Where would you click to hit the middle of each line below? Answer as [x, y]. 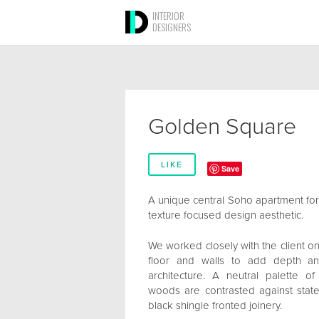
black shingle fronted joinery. [215, 305]
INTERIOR [168, 15]
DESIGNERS [172, 27]
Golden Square [222, 127]
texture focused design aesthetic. [226, 215]
